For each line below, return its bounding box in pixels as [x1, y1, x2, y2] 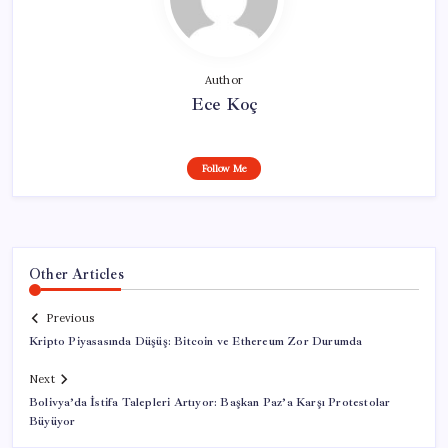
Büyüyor [29, 414, 76, 430]
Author [204, 72, 244, 87]
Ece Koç [190, 92, 258, 115]
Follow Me [201, 161, 247, 175]
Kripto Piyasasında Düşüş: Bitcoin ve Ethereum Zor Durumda [29, 334, 363, 350]
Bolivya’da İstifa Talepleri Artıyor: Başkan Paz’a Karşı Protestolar [29, 395, 391, 411]
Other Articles [29, 264, 124, 283]
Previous [46, 311, 94, 326]
